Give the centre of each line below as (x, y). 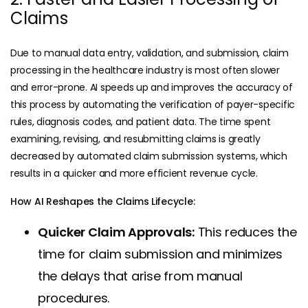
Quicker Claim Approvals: (116, 232)
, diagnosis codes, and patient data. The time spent (151, 122)
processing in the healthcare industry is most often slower (145, 70)
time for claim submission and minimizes (160, 254)
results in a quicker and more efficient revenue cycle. (134, 174)
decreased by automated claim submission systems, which (149, 156)
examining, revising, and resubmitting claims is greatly (135, 139)
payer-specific (261, 105)
